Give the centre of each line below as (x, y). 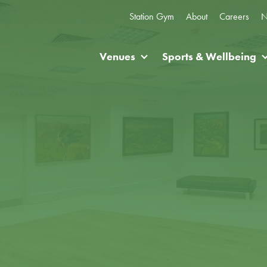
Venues (117, 56)
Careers (234, 16)
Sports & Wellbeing (209, 56)
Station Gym (152, 16)
